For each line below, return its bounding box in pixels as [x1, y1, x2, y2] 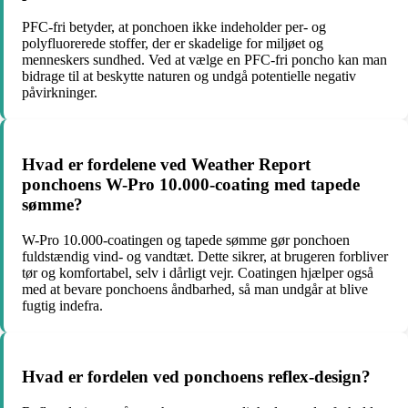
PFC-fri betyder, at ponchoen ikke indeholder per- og [22, 19, 326, 36]
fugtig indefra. [22, 297, 103, 313]
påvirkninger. [22, 85, 97, 101]
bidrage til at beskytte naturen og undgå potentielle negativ [22, 68, 356, 85]
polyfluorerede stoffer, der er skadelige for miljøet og [22, 36, 323, 52]
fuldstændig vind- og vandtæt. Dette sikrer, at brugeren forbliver [22, 248, 388, 264]
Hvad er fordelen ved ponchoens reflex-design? [22, 367, 371, 387]
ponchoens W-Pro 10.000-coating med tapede [22, 174, 360, 194]
